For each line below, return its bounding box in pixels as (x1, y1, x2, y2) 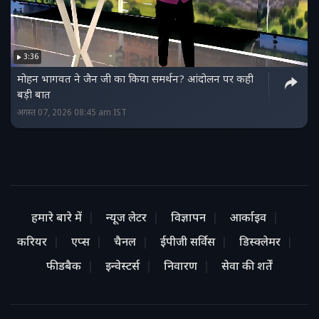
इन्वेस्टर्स (105, 260, 140, 276)
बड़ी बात (17, 89, 51, 103)
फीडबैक (46, 260, 81, 276)
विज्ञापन (170, 211, 206, 227)
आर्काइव (229, 211, 266, 227)
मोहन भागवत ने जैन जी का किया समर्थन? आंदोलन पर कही (17, 73, 253, 88)
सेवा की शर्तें (221, 260, 273, 276)
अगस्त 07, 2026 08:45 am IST (17, 108, 127, 120)
